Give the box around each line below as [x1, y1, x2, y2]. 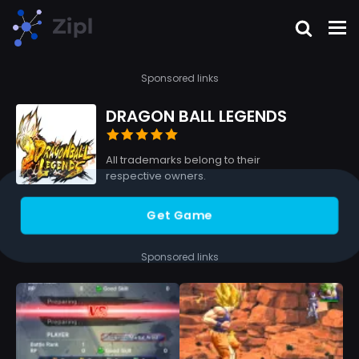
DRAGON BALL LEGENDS [106, 105, 287, 127]
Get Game [148, 207, 211, 224]
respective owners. [106, 168, 206, 184]
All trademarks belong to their [106, 152, 260, 167]
